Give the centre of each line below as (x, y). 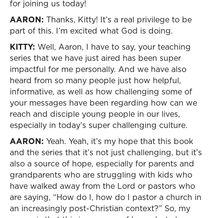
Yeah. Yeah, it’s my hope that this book (118, 141)
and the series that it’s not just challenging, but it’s (106, 152)
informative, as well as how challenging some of (101, 91)
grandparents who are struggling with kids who (101, 175)
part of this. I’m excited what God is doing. (91, 31)
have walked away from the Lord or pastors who (102, 186)
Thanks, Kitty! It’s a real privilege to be (118, 19)
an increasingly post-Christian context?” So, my (100, 208)
